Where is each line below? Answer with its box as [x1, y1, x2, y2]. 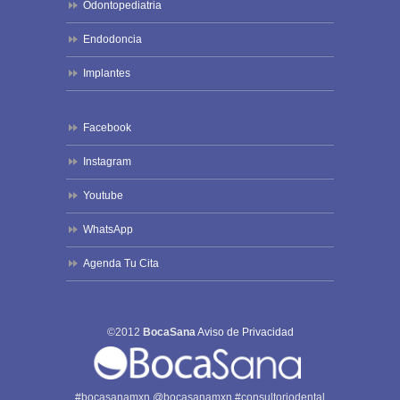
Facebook [83, 121, 131, 135]
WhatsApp [83, 223, 133, 237]
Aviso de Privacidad [196, 326, 294, 339]
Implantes [83, 66, 130, 79]
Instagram [83, 155, 131, 169]
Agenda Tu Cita [83, 257, 159, 271]
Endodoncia [83, 32, 142, 46]
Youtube [83, 189, 123, 203]
